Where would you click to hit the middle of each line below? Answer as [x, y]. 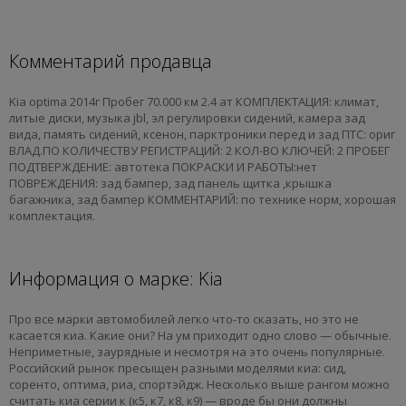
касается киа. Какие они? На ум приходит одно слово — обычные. [200, 335]
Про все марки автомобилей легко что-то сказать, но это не [184, 319]
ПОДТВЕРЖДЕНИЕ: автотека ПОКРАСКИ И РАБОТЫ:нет [163, 166]
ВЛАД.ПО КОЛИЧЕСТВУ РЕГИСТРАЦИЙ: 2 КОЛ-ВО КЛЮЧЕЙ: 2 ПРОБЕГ [199, 150]
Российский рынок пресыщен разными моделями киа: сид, [178, 367]
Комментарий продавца [111, 61]
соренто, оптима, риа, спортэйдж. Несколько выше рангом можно [199, 384]
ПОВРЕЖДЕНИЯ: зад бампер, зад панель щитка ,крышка [170, 183]
